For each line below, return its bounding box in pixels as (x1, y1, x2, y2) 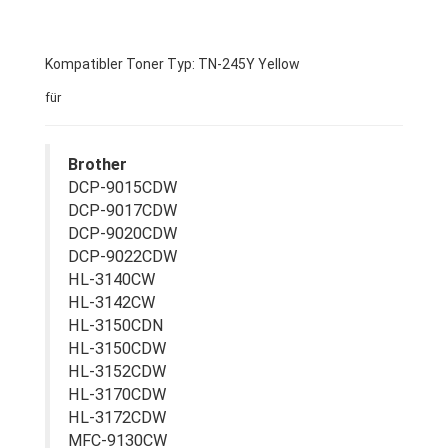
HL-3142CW (68, 293, 155, 312)
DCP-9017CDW (68, 201, 177, 220)
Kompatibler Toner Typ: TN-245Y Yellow (45, 56, 300, 72)
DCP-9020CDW (68, 224, 177, 243)
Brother (68, 155, 127, 174)
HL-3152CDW (68, 362, 166, 381)
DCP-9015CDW (68, 178, 177, 197)
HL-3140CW (68, 270, 155, 289)
